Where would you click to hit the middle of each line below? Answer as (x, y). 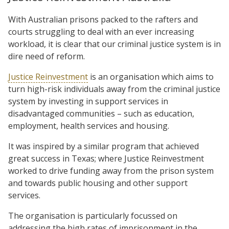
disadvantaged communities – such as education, (101, 113)
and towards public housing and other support (98, 183)
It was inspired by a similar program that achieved (104, 146)
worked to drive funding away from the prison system (111, 170)
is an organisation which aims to (151, 76)
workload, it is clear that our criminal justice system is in (114, 44)
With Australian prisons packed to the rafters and (103, 19)
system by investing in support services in (88, 101)
